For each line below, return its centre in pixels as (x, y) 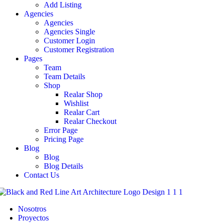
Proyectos (33, 218)
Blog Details (63, 166)
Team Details (64, 76)
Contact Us (42, 175)
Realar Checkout (90, 121)
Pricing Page (64, 139)
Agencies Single (69, 31)
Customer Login (69, 40)
